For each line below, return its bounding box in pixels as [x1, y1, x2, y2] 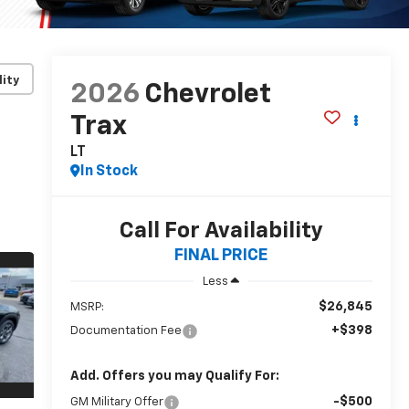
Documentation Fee [69, 325, 182, 338]
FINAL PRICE [174, 247, 268, 265]
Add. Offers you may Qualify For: [69, 370, 279, 383]
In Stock [79, 164, 138, 180]
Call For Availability [119, 220, 323, 243]
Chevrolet [143, 81, 271, 110]
